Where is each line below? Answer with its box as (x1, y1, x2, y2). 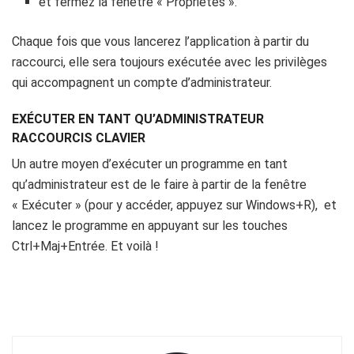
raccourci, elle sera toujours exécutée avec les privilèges (12, 55, 327, 70)
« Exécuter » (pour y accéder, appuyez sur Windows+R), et (12, 198, 337, 213)
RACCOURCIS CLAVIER (12, 130, 145, 146)
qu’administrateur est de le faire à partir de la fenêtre (12, 177, 307, 193)
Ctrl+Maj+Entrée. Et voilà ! (12, 239, 159, 254)
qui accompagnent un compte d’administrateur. (12, 75, 272, 91)
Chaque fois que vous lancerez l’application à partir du (12, 34, 309, 50)
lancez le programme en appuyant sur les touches (12, 218, 288, 234)
